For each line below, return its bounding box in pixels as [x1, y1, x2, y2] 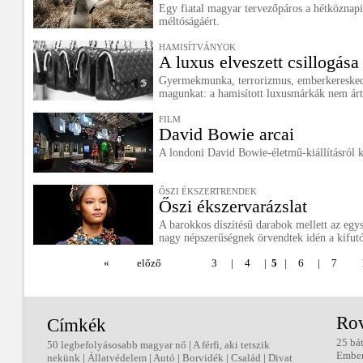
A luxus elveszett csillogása [159, 52, 359, 72]
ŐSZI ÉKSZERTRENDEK [159, 186, 257, 196]
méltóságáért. [159, 15, 220, 28]
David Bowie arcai [159, 124, 294, 144]
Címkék [47, 315, 106, 335]
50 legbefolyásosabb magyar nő [47, 339, 186, 351]
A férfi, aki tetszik [193, 339, 270, 351]
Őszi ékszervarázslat [159, 196, 307, 216]
